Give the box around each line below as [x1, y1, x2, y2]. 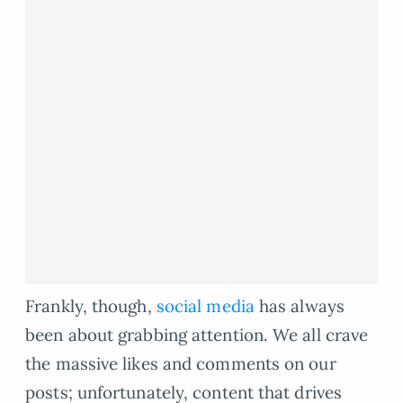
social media [156, 294, 255, 317]
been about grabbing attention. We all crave [25, 323, 369, 345]
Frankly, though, [25, 294, 157, 317]
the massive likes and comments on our [25, 352, 336, 374]
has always [254, 294, 345, 317]
